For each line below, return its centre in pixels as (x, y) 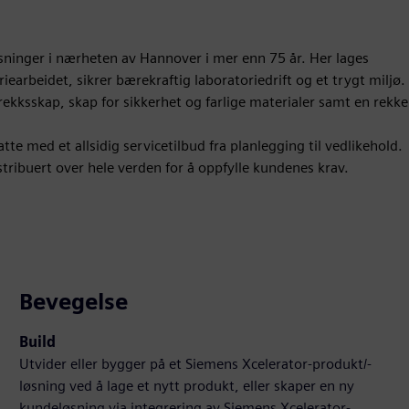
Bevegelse (74, 302)
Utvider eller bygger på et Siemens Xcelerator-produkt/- (196, 364)
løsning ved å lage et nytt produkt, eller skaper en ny (187, 386)
